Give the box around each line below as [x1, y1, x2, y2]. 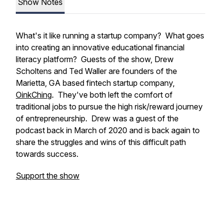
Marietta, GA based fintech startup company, [16, 78, 175, 88]
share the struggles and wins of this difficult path [16, 137, 186, 147]
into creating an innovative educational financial [16, 42, 184, 52]
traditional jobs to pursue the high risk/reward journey [16, 102, 203, 111]
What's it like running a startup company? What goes [16, 31, 204, 40]
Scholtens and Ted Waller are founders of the [16, 66, 177, 76]
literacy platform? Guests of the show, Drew [16, 54, 174, 64]
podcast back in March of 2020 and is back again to [16, 125, 200, 135]
